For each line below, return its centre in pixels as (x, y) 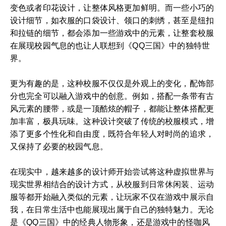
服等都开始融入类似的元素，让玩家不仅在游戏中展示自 (112, 197)
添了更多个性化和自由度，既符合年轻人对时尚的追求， (112, 134)
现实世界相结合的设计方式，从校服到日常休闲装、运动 (112, 184)
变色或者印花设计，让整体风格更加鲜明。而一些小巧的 (112, 8)
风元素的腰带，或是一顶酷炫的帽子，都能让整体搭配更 (112, 108)
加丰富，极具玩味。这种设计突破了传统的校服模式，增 (112, 121)
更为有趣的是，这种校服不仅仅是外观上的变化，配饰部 (112, 83)
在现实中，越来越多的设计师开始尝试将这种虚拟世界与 (112, 172)
